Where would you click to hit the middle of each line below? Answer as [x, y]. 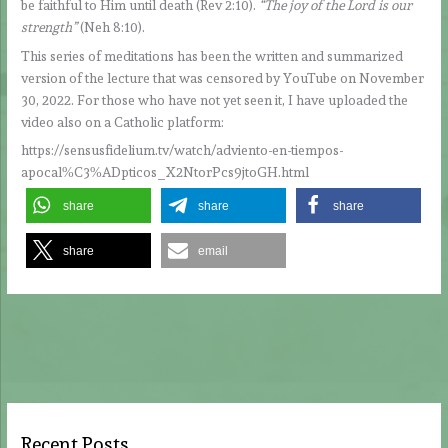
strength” [51, 26]
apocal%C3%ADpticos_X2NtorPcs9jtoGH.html [165, 172]
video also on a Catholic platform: [123, 121]
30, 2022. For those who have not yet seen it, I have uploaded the [215, 99]
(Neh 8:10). [113, 26]
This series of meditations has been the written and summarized [212, 55]
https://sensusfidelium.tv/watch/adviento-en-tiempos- [182, 150]
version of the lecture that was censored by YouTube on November [223, 77]
